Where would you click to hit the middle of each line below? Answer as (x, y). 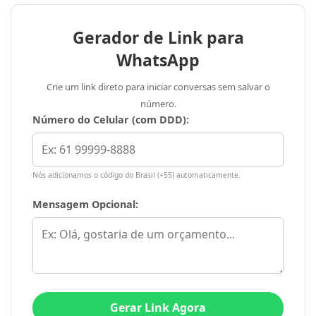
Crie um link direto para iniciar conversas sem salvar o (158, 87)
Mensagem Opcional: (85, 205)
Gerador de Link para (158, 38)
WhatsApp (158, 60)
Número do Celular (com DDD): (111, 120)
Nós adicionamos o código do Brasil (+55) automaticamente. (136, 175)
